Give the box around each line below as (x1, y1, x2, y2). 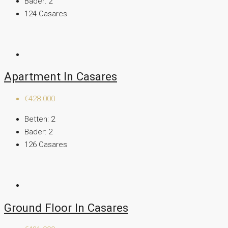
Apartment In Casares (4, 70, 117, 83)
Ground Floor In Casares (4, 201, 128, 214)
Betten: (24, 115, 49, 124)
